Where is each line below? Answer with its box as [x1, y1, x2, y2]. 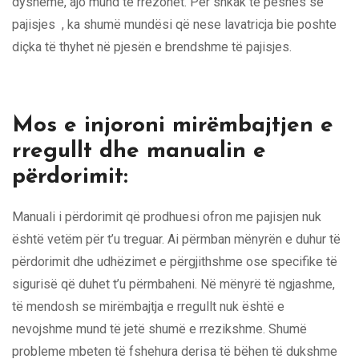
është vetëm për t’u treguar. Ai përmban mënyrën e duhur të [12, 231, 341, 247]
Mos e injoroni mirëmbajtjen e [12, 114, 333, 137]
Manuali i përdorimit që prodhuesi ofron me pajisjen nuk [12, 208, 321, 224]
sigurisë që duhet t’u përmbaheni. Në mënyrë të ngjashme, [12, 276, 335, 292]
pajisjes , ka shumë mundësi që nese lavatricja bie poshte [12, 16, 337, 32]
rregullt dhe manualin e [12, 139, 266, 163]
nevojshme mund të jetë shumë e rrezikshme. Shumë [12, 321, 307, 337]
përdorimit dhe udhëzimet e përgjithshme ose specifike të [12, 253, 337, 269]
